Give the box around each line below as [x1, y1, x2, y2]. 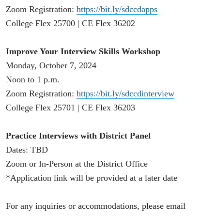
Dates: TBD [6, 144, 48, 155]
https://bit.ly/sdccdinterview [77, 88, 174, 98]
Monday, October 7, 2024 [6, 60, 96, 70]
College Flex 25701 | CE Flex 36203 [6, 102, 135, 112]
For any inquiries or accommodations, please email [6, 201, 186, 211]
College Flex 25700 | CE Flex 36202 [6, 18, 135, 28]
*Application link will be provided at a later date [6, 172, 177, 183]
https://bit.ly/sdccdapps [77, 4, 157, 14]
